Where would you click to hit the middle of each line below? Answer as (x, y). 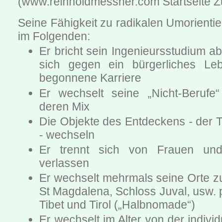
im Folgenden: (54, 36)
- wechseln (67, 135)
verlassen (64, 163)
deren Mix (65, 106)
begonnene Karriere (90, 78)
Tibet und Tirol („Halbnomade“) (117, 205)
